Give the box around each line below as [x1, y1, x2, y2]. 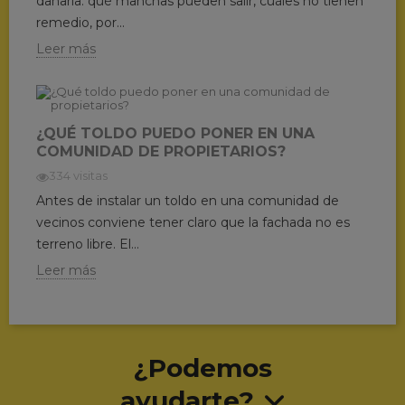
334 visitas [48, 168, 108, 184]
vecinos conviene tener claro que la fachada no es [35, 213, 350, 231]
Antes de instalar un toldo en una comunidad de [35, 192, 339, 209]
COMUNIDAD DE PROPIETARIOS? [35, 142, 286, 160]
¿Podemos [133, 352, 272, 383]
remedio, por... [35, 14, 125, 31]
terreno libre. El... [35, 235, 139, 252]
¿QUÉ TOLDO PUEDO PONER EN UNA [35, 124, 315, 142]
